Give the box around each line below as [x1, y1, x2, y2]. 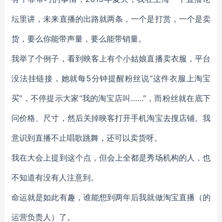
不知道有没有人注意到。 [11, 172, 99, 182]
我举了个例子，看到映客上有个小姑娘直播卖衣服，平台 [11, 54, 211, 63]
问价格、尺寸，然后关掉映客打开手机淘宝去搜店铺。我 [11, 113, 211, 123]
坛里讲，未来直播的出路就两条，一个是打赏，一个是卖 [11, 14, 211, 24]
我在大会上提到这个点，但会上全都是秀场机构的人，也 [11, 153, 211, 163]
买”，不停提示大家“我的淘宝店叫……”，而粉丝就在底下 [11, 93, 211, 103]
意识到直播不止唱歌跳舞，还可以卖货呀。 [11, 133, 162, 143]
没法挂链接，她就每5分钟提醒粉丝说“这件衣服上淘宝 [11, 73, 211, 83]
